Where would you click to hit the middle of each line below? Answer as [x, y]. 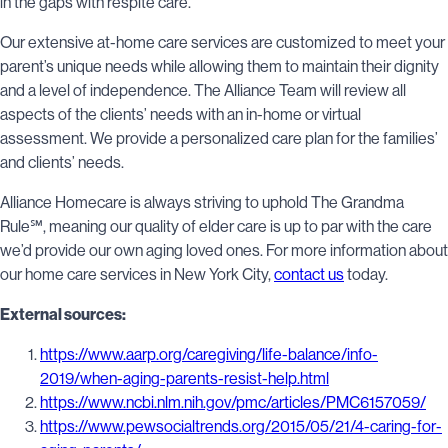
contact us [309, 274]
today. [367, 274]
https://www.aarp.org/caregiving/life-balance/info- [209, 354]
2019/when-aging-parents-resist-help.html [184, 378]
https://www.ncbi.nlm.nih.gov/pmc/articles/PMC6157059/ [233, 402]
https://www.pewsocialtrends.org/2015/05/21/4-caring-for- [241, 426]
